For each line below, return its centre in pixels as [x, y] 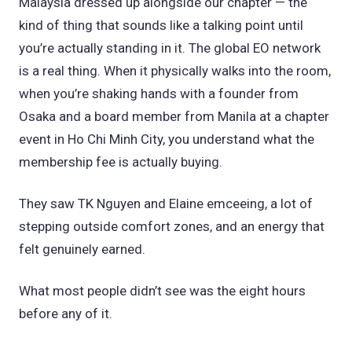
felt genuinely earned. [82, 249]
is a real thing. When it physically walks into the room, [175, 70]
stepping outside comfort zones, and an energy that [172, 226]
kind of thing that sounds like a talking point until [161, 25]
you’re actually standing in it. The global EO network [170, 48]
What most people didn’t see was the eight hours [162, 290]
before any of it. [66, 313]
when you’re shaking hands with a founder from [159, 93]
